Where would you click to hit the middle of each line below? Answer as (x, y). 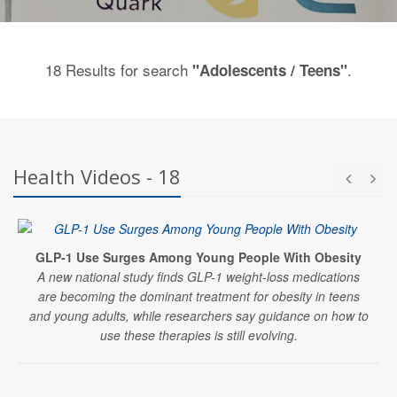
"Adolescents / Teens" (270, 70)
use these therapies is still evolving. (198, 335)
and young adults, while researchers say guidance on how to (198, 315)
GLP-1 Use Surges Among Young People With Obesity (198, 257)
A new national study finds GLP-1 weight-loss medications (198, 276)
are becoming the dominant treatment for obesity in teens (198, 296)
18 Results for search (119, 69)
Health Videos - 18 (97, 176)
